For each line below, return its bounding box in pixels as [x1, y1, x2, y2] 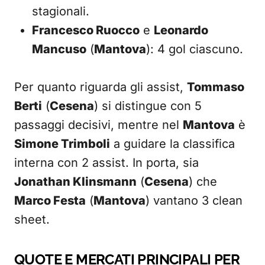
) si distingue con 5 [94, 99, 202, 113]
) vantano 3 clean [146, 193, 243, 208]
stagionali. [32, 4, 89, 18]
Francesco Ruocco [32, 23, 140, 37]
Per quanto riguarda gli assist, [14, 80, 187, 94]
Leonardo [154, 23, 208, 37]
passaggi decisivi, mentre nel [14, 118, 183, 132]
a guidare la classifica [110, 137, 235, 151]
